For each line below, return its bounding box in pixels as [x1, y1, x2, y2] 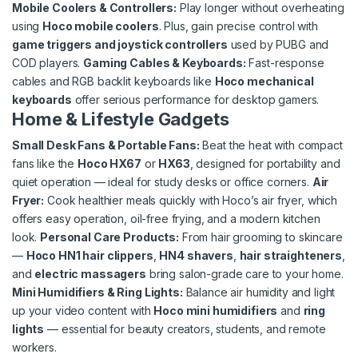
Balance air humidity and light [182, 285, 336, 300]
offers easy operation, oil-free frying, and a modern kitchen [12, 212, 320, 226]
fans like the [12, 157, 78, 171]
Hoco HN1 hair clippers [26, 249, 153, 263]
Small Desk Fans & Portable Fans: [12, 138, 200, 153]
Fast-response [245, 56, 324, 70]
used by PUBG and [227, 38, 329, 52]
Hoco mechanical [214, 74, 314, 89]
